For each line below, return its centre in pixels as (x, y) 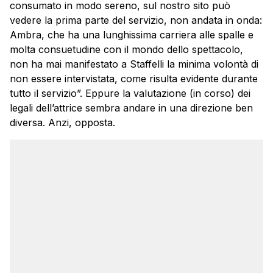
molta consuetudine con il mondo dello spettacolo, (126, 50)
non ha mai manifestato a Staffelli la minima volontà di (134, 64)
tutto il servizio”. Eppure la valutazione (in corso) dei (130, 94)
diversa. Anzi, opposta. (62, 123)
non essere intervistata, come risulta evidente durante (134, 79)
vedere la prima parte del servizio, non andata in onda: (136, 20)
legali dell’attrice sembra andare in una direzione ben (131, 108)
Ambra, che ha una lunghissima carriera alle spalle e (132, 35)
